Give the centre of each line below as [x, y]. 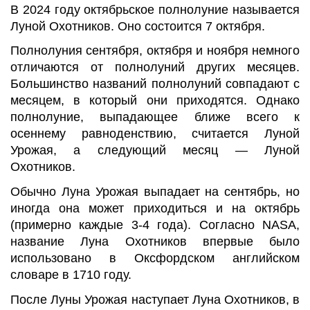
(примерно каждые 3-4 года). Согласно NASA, [155, 225]
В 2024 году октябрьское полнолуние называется [155, 9]
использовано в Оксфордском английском [155, 258]
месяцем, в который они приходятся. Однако [155, 101]
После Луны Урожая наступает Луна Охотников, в [155, 299]
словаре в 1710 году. [71, 275]
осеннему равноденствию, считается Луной [155, 134]
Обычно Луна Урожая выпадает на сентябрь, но [155, 192]
